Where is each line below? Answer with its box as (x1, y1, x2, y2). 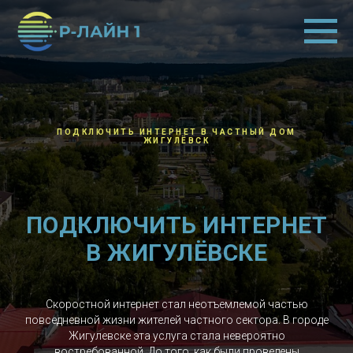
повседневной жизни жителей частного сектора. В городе (24, 314, 329, 326)
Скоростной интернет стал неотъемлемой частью (45, 298, 308, 310)
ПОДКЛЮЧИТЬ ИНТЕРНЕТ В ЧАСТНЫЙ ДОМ (57, 128, 296, 136)
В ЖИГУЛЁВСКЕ (86, 239, 267, 266)
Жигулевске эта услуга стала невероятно (68, 329, 285, 342)
